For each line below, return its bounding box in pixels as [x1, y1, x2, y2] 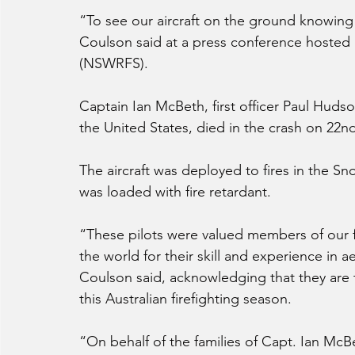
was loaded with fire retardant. [79, 183, 271, 201]
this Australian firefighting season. [79, 290, 292, 308]
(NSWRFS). [79, 55, 148, 73]
